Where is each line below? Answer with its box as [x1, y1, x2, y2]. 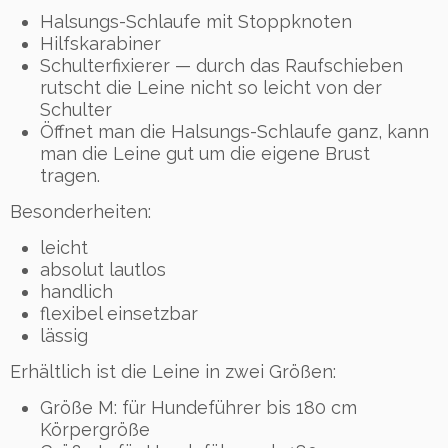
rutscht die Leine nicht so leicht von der [40, 76, 382, 98]
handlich [40, 280, 113, 302]
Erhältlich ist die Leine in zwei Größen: [10, 360, 336, 382]
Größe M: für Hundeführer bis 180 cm [40, 396, 357, 418]
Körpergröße [40, 418, 150, 440]
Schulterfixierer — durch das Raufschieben [40, 54, 403, 76]
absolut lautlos [40, 258, 166, 280]
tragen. [40, 164, 100, 186]
